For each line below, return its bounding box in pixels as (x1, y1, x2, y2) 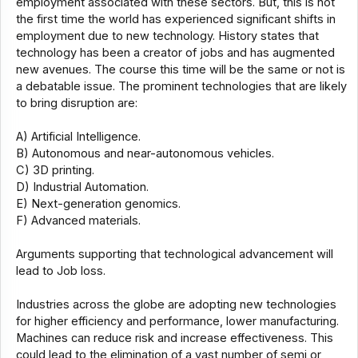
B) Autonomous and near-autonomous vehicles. (15, 146, 274, 161)
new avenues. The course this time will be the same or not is (15, 62, 345, 78)
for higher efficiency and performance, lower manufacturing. (15, 314, 339, 329)
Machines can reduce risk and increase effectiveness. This (15, 331, 333, 346)
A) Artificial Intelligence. (15, 129, 141, 145)
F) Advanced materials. (15, 213, 141, 229)
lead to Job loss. (15, 264, 105, 279)
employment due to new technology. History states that (15, 29, 319, 44)
